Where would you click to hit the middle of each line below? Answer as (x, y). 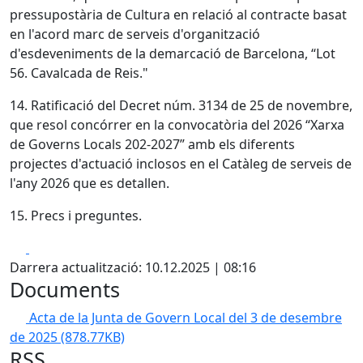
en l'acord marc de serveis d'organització (135, 34)
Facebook (58, 247)
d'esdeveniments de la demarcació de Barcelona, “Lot (173, 53)
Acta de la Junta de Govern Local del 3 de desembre (186, 318)
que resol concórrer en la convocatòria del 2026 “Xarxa (177, 125)
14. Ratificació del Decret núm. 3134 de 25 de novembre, (181, 105)
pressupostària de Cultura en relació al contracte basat (178, 15)
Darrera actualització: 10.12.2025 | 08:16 (133, 267)
